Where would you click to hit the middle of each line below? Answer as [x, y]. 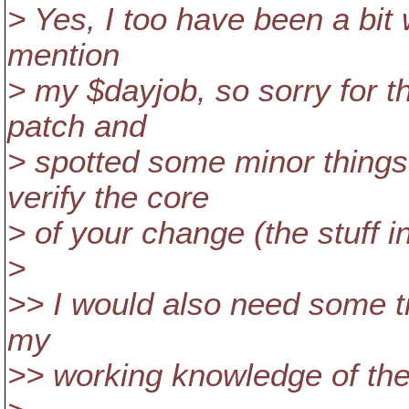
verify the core [108, 197]
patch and [77, 126]
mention [63, 55]
